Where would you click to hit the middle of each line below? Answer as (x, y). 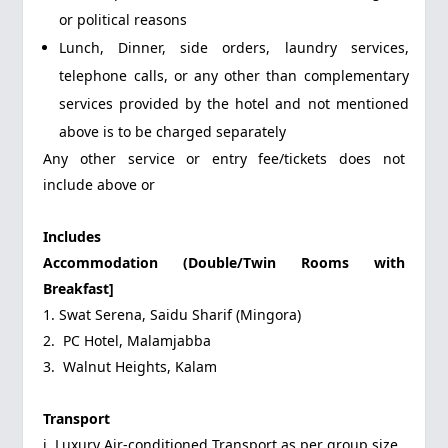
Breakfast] (79, 288)
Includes (72, 236)
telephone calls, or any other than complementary (234, 75)
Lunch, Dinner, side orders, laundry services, (234, 47)
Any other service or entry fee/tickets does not (224, 158)
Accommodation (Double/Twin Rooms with (224, 262)
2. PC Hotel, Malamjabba (127, 340)
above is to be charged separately (173, 131)
